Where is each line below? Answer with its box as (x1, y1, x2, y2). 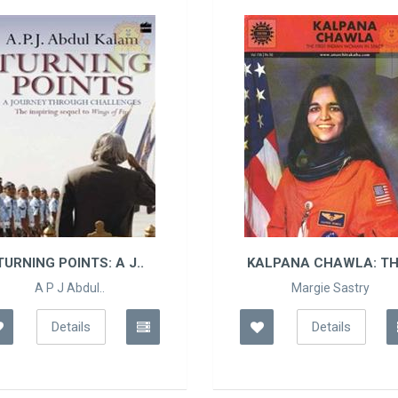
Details (193, 319, 233, 336)
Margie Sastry (171, 281, 251, 296)
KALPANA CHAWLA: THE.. (127, 255, 295, 272)
